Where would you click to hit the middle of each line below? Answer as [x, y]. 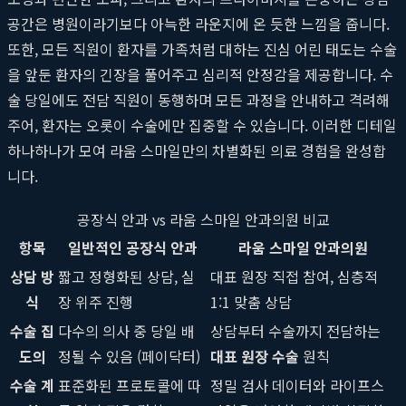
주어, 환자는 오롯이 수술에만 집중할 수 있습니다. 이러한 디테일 [202, 125]
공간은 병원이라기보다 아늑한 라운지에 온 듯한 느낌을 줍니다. [198, 23]
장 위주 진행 [96, 301]
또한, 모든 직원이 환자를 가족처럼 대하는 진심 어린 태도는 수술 [202, 48]
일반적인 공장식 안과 [132, 247]
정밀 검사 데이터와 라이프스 [297, 385]
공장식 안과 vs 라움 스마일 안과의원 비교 [203, 219]
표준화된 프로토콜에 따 [130, 385]
